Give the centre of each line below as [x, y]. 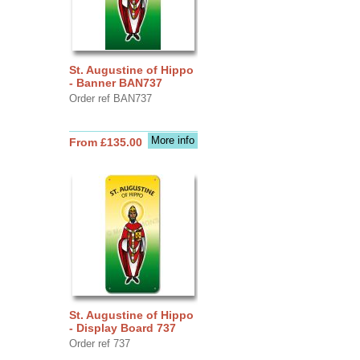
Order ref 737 [99, 343]
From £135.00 [105, 142]
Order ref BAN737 [110, 98]
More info [172, 140]
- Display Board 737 [122, 327]
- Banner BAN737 [115, 82]
